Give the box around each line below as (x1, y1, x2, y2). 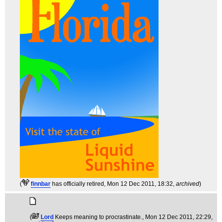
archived (176, 180, 199, 187)
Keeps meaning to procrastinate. (55, 214, 142, 221)
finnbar (31, 180, 51, 187)
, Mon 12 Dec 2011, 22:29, (142, 214, 213, 221)
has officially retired (52, 180, 104, 187)
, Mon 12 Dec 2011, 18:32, (104, 180, 176, 187)
